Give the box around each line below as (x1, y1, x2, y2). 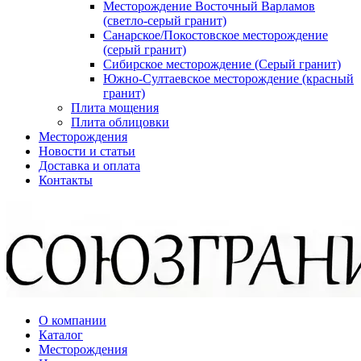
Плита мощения (71, 101, 159, 114)
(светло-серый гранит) (103, 14, 226, 27)
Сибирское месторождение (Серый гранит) (103, 57, 341, 71)
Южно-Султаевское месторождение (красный (103, 72, 354, 85)
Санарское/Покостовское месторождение (103, 28, 328, 42)
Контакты (39, 173, 93, 187)
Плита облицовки (71, 115, 169, 129)
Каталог (39, 328, 83, 342)
